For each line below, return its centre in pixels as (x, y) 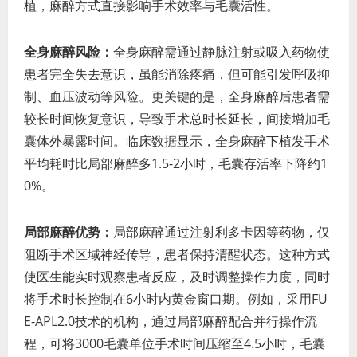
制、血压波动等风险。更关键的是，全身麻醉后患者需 (177, 97)
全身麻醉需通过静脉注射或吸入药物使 (222, 52)
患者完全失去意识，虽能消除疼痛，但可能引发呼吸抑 (177, 75)
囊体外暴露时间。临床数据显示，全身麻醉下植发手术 (177, 141)
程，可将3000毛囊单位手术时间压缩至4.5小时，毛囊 (175, 344)
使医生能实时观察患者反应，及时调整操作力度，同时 (177, 277)
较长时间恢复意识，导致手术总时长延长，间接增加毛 (177, 119)
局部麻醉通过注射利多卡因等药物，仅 (222, 232)
